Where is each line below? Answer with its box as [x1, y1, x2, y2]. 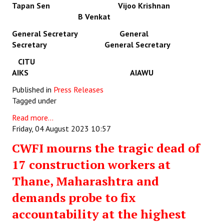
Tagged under [12, 95, 56, 106]
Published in [12, 84, 51, 95]
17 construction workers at [12, 156, 170, 173]
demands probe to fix [12, 189, 136, 206]
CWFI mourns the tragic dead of [12, 140, 200, 156]
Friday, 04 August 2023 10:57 [12, 123, 111, 134]
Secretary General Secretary [12, 39, 170, 50]
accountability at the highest [12, 206, 186, 222]
